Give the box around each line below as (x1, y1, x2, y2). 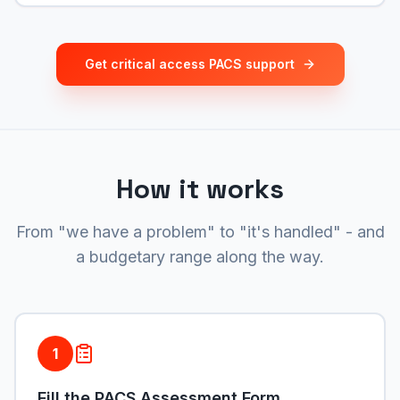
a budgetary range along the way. (76, 247, 324, 266)
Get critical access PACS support (84, 56, 295, 71)
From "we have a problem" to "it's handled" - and (15, 222, 385, 241)
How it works (116, 171, 284, 206)
